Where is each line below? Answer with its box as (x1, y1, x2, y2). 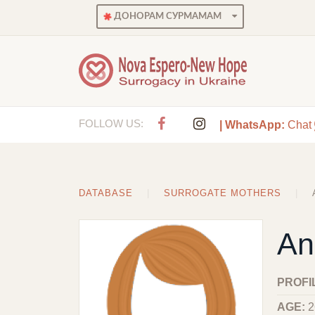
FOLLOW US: (79, 117, 143, 129)
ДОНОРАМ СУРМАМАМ (112, 12, 221, 21)
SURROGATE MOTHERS (164, 188, 281, 198)
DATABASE (79, 188, 133, 198)
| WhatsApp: (219, 119, 285, 131)
